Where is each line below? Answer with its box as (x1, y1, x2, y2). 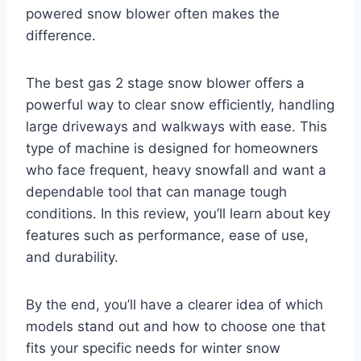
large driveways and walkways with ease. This (26, 118, 327, 135)
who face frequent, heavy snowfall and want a (26, 162, 326, 179)
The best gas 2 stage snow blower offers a (26, 75, 305, 92)
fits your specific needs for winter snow (26, 340, 280, 357)
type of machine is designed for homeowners (26, 140, 318, 157)
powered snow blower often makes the (26, 6, 280, 23)
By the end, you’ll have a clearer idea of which (26, 297, 323, 313)
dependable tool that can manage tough (26, 184, 287, 201)
